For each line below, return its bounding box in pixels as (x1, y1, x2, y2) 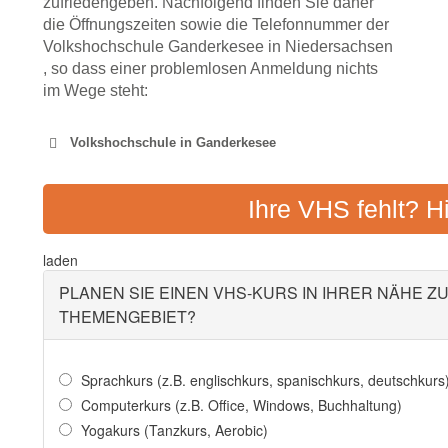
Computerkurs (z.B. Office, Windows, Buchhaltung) (81, 395, 402, 416)
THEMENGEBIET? (59, 305, 196, 329)
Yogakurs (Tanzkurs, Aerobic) (81, 420, 268, 441)
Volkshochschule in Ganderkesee (70, 135, 276, 151)
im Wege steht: (43, 82, 148, 100)
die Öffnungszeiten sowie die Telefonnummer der (43, 16, 389, 34)
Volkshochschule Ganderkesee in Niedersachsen (43, 38, 393, 56)
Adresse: (256, 224, 326, 242)
